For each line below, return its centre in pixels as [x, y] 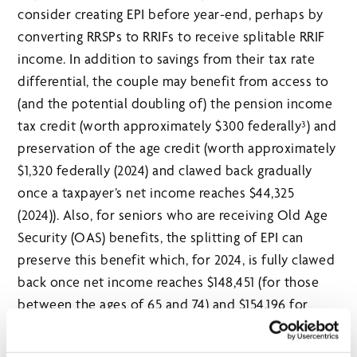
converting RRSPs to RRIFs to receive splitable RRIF [171, 37]
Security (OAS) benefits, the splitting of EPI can [161, 237]
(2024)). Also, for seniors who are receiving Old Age [173, 215]
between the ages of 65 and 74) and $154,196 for [163, 304]
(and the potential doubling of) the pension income [175, 104]
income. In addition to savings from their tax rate [167, 59]
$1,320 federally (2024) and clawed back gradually [165, 171]
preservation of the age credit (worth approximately [177, 148]
